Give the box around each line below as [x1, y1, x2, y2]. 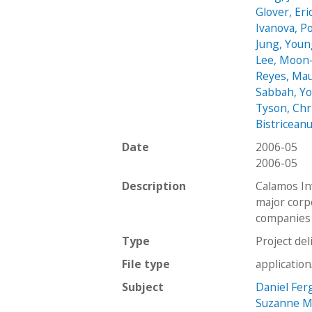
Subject [122, 279, 164, 295]
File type [122, 256, 170, 272]
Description [122, 178, 186, 194]
